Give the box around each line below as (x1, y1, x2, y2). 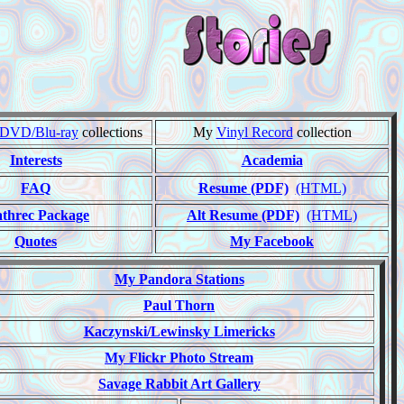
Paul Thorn (143, 298, 215, 313)
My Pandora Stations (114, 271, 244, 287)
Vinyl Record (216, 124, 293, 140)
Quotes (14, 234, 57, 249)
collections (78, 124, 142, 140)
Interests (9, 152, 62, 168)
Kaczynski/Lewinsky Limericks (83, 324, 275, 339)
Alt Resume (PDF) (187, 207, 299, 223)
